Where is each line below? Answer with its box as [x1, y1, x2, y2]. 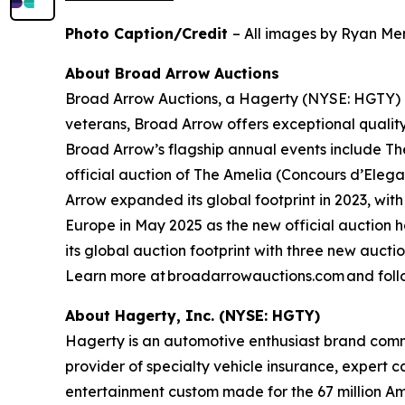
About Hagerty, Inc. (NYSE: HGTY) [65, 306, 320, 325]
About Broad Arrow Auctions [65, 64, 279, 83]
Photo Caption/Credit [65, 24, 232, 43]
